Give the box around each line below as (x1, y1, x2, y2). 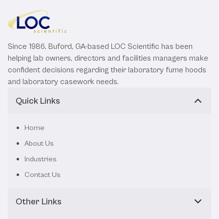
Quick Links (16, 96, 60, 106)
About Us (24, 139, 54, 148)
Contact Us (24, 171, 61, 179)
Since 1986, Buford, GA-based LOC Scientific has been (8, 42, 193, 51)
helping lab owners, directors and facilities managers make (8, 54, 208, 63)
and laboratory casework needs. (8, 77, 119, 86)
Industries (24, 155, 57, 163)
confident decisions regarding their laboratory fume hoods (8, 66, 206, 74)
